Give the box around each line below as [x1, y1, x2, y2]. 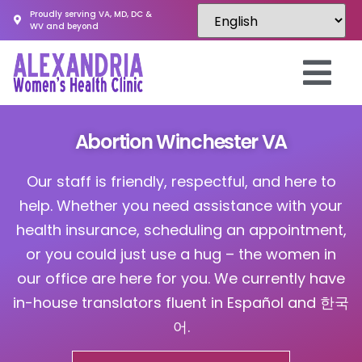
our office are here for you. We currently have [17, 268, 345, 288]
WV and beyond [30, 20, 99, 32]
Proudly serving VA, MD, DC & [30, 8, 153, 20]
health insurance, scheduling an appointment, [15, 220, 347, 240]
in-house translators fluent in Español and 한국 [13, 293, 349, 313]
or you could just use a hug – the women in [26, 244, 336, 264]
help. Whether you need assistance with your [19, 196, 343, 216]
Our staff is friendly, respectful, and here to [26, 171, 336, 192]
